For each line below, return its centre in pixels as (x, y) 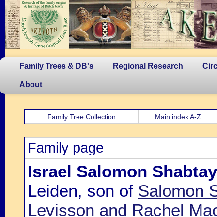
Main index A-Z (178, 117)
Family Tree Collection (81, 117)
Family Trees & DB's (56, 66)
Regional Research (148, 66)
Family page (66, 148)
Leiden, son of (83, 191)
